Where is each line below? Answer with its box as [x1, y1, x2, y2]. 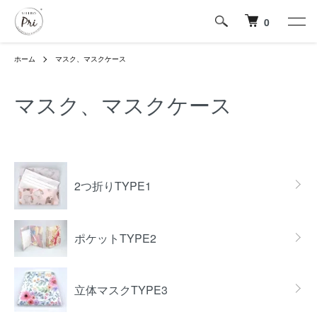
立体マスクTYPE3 [74, 281, 168, 298]
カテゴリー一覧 [13, 142, 93, 158]
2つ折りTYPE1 [74, 177, 151, 194]
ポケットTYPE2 [74, 230, 156, 247]
